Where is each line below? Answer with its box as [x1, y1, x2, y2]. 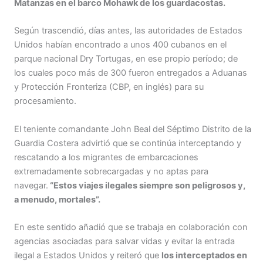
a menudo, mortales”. [14, 194, 100, 205]
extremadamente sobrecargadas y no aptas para [14, 166, 208, 177]
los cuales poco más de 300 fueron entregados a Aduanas [14, 68, 247, 79]
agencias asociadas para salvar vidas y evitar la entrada [14, 235, 235, 247]
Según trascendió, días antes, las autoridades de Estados [14, 25, 242, 36]
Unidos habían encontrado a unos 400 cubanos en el [14, 39, 227, 50]
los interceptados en [161, 249, 247, 261]
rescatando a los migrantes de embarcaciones [14, 151, 198, 163]
